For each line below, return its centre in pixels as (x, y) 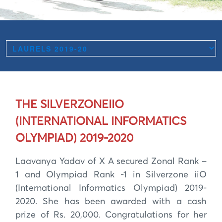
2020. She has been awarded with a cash (111, 202)
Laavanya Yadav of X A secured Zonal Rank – (111, 162)
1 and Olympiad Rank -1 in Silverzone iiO (111, 175)
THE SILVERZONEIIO (70, 105)
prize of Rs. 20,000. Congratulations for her (111, 215)
